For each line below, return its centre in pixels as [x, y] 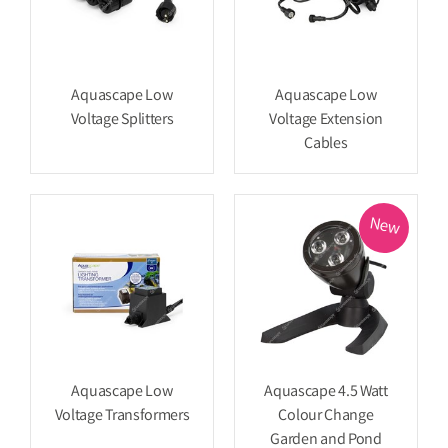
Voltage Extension [326, 120]
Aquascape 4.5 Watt [326, 392]
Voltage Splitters [122, 120]
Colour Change [326, 416]
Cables [326, 144]
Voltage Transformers [122, 416]
